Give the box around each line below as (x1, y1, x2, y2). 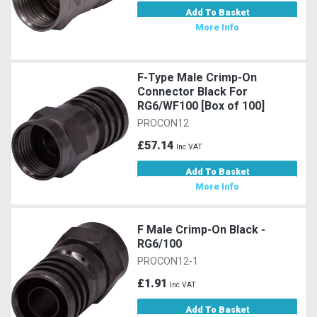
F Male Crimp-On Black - (137, 222, 266, 236)
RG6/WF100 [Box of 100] (137, 98, 265, 113)
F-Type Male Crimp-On (137, 70, 258, 84)
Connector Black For (137, 84, 248, 98)
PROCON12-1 (137, 255, 199, 267)
